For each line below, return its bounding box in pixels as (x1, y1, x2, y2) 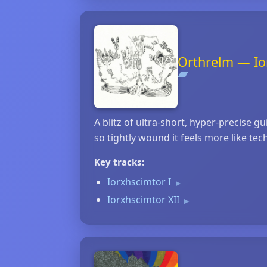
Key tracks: (94, 156, 144, 168)
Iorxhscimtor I (107, 175, 173, 188)
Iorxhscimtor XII (107, 193, 182, 206)
